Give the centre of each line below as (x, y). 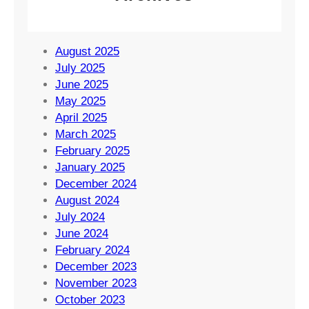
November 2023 (96, 283)
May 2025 (80, 101)
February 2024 (92, 250)
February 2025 (92, 150)
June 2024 (82, 233)
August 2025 (87, 51)
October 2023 (90, 299)
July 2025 (80, 68)
